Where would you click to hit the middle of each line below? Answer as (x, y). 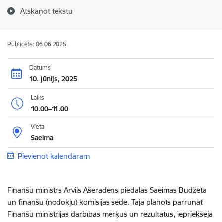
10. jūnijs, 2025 (53, 79)
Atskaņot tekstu (47, 11)
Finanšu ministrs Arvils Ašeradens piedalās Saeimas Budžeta (107, 190)
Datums (40, 67)
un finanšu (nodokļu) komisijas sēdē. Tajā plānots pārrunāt (105, 202)
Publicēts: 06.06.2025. (38, 44)
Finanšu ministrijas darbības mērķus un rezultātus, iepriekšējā (110, 214)
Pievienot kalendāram (54, 156)
